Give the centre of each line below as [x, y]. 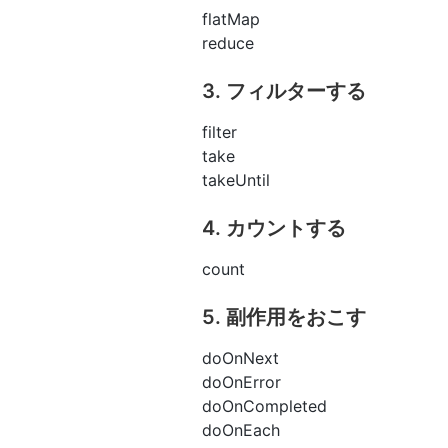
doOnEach [241, 429]
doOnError [241, 381]
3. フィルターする [284, 90]
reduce [228, 42]
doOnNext [240, 357]
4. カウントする [274, 227]
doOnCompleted [264, 405]
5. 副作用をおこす [284, 316]
